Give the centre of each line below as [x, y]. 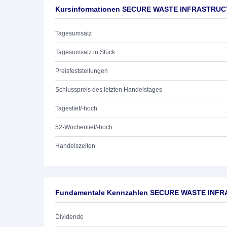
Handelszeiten [75, 146]
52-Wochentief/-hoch [84, 127]
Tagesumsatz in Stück [85, 52]
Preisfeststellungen [82, 71]
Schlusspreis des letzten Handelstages [109, 90]
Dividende [69, 217]
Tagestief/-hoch [76, 108]
